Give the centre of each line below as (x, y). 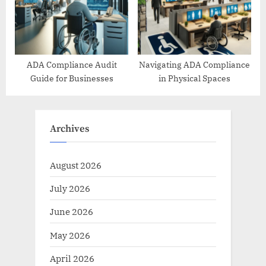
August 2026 (76, 165)
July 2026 (70, 189)
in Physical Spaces (194, 79)
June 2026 (72, 212)
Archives (69, 129)
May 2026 (70, 235)
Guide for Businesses (72, 79)
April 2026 (72, 258)
